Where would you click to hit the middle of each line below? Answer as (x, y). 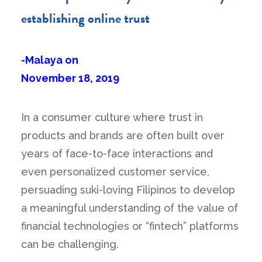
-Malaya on (50, 60)
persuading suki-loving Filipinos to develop (128, 190)
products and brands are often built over (123, 135)
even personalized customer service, (115, 172)
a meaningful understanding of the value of (130, 208)
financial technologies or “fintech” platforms (130, 226)
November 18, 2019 (70, 78)
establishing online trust (85, 18)
